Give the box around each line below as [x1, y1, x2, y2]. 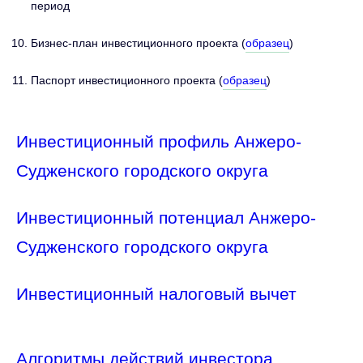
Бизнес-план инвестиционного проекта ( [31, 36, 246, 50]
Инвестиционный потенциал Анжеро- [16, 208, 316, 228]
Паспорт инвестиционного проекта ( [31, 74, 223, 88]
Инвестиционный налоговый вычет [16, 284, 297, 305]
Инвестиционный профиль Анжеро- [16, 132, 301, 152]
